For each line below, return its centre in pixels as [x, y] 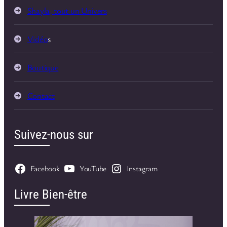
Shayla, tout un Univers [67, 11]
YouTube [93, 168]
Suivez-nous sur [54, 134]
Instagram [142, 168]
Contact [41, 96]
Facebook [45, 168]
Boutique [43, 67]
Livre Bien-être [51, 194]
